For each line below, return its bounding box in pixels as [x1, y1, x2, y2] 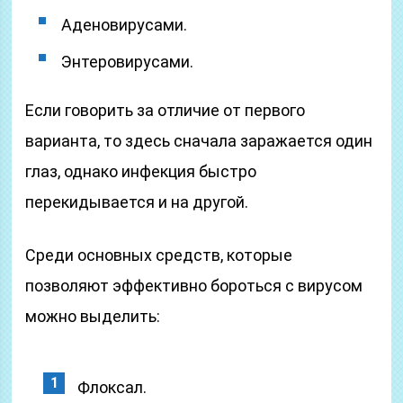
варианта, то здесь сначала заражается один [25, 131, 373, 150]
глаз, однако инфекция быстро [25, 162, 257, 181]
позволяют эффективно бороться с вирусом [25, 276, 363, 295]
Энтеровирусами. [61, 52, 194, 71]
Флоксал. [77, 378, 148, 397]
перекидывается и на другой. [25, 193, 249, 211]
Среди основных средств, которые [25, 246, 293, 264]
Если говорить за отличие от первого [25, 101, 306, 120]
